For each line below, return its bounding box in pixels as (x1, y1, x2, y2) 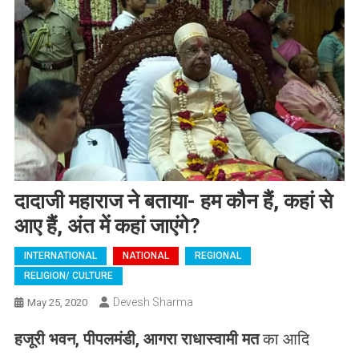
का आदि (258, 329, 309, 349)
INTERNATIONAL (23, 249, 97, 261)
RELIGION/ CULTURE (23, 269, 113, 281)
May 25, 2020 (26, 296, 87, 309)
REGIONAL (194, 249, 241, 261)
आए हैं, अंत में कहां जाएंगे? (14, 213, 200, 238)
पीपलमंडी (83, 329, 135, 349)
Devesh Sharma (112, 295, 193, 309)
